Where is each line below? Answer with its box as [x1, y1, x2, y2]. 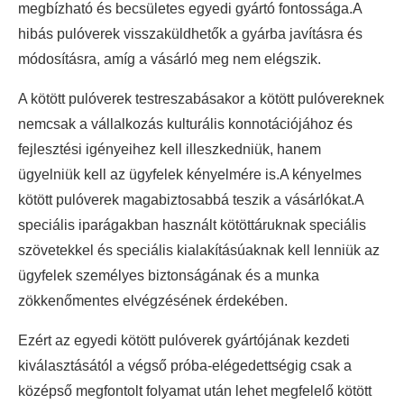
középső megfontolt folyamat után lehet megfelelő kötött [18, 383, 372, 399]
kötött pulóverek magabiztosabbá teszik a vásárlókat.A [18, 192, 363, 208]
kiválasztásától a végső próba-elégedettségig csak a [18, 358, 352, 374]
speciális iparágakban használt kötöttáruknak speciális [18, 217, 366, 234]
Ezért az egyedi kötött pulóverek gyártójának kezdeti [18, 333, 350, 349]
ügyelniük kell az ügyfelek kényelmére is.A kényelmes [18, 167, 362, 183]
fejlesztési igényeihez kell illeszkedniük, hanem [18, 142, 321, 158]
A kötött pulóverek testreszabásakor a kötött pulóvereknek [18, 91, 384, 107]
